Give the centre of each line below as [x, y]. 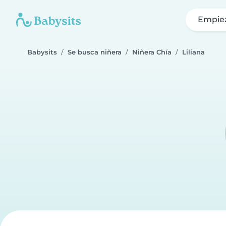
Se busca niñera [95, 52]
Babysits [42, 52]
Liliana [193, 52]
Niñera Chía [152, 52]
